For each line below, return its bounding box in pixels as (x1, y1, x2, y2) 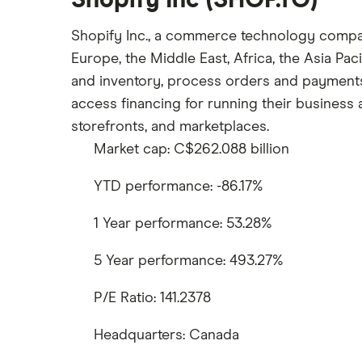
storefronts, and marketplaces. (71, 120, 269, 135)
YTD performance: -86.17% (94, 179, 263, 195)
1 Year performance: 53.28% (94, 217, 271, 232)
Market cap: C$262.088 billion (94, 142, 289, 158)
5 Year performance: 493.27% (94, 254, 283, 269)
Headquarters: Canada (94, 328, 239, 343)
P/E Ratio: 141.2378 (94, 291, 211, 306)
